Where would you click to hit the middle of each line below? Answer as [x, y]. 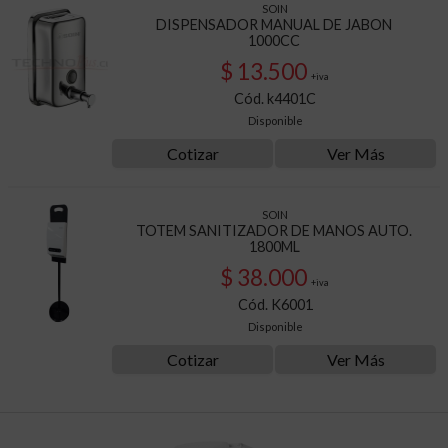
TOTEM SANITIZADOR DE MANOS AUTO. [274, 230]
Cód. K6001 [275, 304]
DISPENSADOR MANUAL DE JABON [274, 24]
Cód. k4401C [275, 98]
